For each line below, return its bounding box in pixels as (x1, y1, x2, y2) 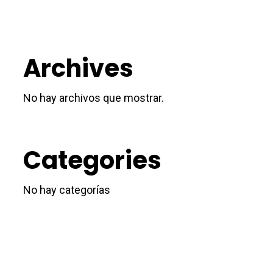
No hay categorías (23, 183, 110, 196)
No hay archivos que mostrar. (23, 91, 164, 104)
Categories (23, 143, 161, 177)
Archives (23, 51, 133, 85)
